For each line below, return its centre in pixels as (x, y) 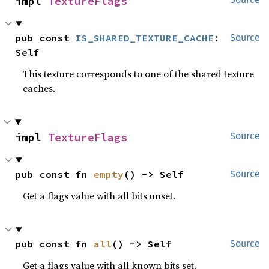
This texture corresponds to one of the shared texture (139, 74)
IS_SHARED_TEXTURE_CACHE (145, 38)
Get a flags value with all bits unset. (99, 196)
